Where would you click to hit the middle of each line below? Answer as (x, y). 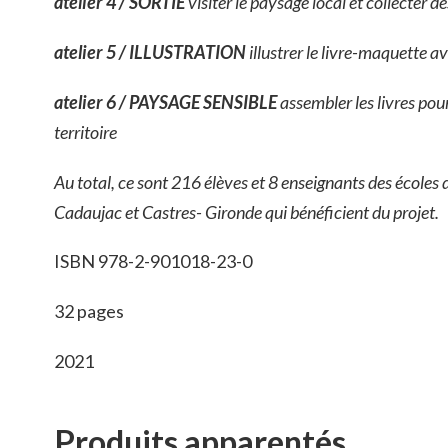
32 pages (89, 311)
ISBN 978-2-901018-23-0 (153, 261)
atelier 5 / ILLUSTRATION (151, 52)
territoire (85, 131)
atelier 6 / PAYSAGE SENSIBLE (167, 101)
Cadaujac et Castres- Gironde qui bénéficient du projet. (246, 211)
